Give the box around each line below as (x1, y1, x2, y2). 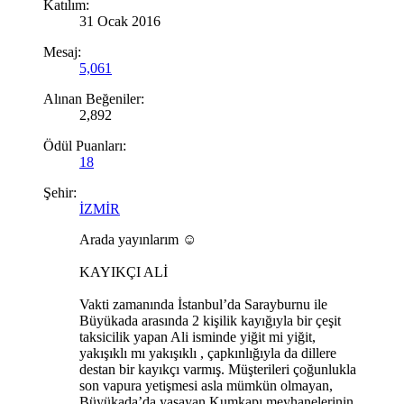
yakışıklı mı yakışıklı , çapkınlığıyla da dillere (79, 344, 336, 361)
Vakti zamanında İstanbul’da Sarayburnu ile (79, 296, 327, 312)
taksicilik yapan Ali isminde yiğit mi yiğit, (79, 328, 316, 344)
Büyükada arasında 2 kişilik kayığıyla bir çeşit (79, 312, 341, 328)
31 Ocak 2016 (79, 13, 161, 29)
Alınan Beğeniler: (43, 90, 144, 106)
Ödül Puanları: (43, 137, 126, 153)
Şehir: (43, 184, 77, 200)
